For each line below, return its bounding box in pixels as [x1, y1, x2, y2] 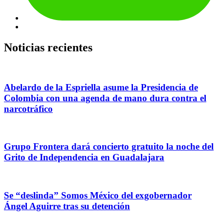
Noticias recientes [4, 41, 92, 54]
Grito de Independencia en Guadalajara [4, 152, 164, 163]
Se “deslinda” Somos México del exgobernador [4, 190, 192, 200]
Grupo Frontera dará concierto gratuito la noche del [4, 141, 214, 152]
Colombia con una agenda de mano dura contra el [4, 92, 206, 103]
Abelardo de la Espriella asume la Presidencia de [4, 82, 198, 92]
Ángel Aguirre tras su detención [4, 200, 130, 211]
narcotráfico [4, 103, 53, 114]
